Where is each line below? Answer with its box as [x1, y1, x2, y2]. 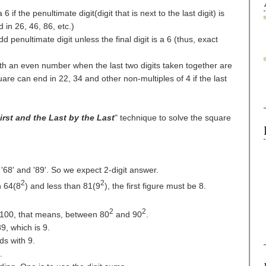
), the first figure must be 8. [104, 180, 206, 191]
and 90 [113, 209, 142, 219]
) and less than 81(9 [25, 180, 100, 191]
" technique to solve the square [115, 112, 231, 122]
